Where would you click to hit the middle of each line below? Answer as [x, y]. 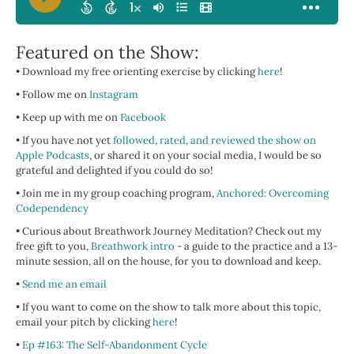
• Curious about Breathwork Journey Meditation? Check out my [169, 232]
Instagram [114, 95]
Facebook [143, 118]
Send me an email [64, 284]
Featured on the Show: [107, 53]
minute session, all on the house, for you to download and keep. [168, 262]
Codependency [52, 209]
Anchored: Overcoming [273, 194]
